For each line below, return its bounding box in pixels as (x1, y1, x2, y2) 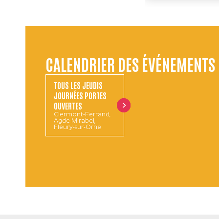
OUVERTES (53, 100, 82, 111)
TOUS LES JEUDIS (53, 80, 103, 90)
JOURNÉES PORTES (53, 90, 107, 101)
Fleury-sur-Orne (53, 124, 101, 131)
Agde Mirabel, (53, 118, 95, 125)
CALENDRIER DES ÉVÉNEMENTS (45, 53, 215, 74)
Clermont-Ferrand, (53, 111, 110, 118)
